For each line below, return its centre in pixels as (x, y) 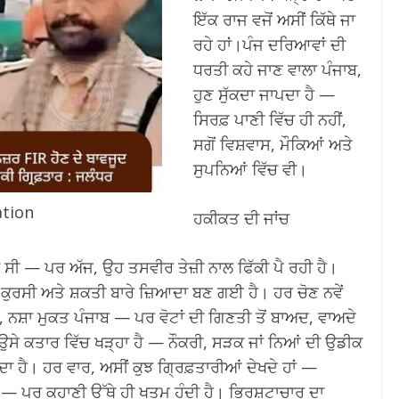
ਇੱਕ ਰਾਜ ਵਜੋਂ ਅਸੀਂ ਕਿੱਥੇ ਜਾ (274, 20)
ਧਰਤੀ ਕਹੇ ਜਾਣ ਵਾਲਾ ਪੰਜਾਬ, (277, 69)
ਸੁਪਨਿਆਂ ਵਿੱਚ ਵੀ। (250, 169)
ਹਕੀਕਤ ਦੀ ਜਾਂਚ (241, 218)
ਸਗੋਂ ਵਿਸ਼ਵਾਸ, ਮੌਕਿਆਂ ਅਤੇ (273, 144)
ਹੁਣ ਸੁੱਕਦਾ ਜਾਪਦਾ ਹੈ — (264, 94)
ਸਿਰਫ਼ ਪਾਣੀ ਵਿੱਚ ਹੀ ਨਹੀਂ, (270, 119)
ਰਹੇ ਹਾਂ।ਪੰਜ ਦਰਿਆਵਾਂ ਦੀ (269, 45)
